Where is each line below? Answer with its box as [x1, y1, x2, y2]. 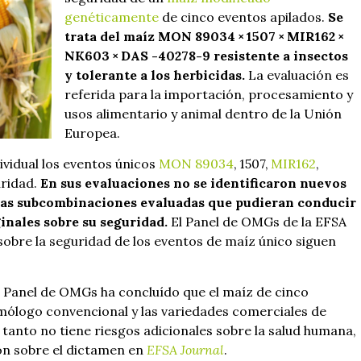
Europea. [64, 124, 120, 141]
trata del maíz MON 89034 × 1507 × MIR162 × [64, 27, 346, 44]
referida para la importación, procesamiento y [64, 85, 353, 102]
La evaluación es [248, 66, 349, 83]
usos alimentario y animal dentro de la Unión [64, 105, 342, 122]
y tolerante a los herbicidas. [64, 66, 248, 83]
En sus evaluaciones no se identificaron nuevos [40, 175, 346, 192]
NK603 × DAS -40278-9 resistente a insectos [64, 47, 348, 64]
